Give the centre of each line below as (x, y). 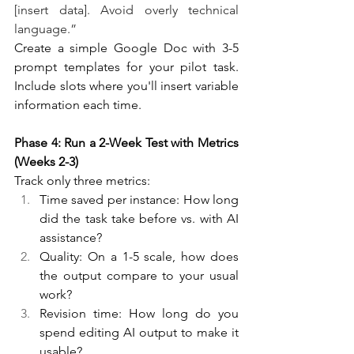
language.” (45, 29)
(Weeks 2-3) (46, 162)
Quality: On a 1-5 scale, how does (139, 257)
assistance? (71, 238)
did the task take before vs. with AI (139, 219)
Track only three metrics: (82, 181)
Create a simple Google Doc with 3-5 (126, 48)
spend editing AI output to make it (139, 333)
